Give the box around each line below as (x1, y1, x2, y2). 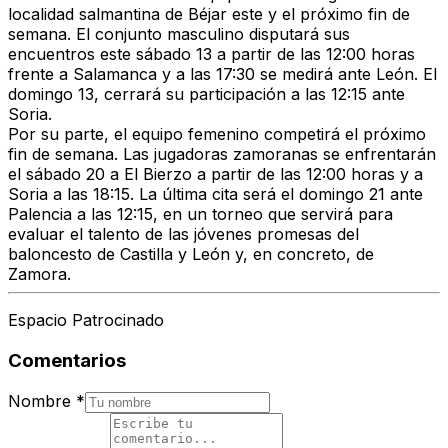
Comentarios (8, 349, 126, 373)
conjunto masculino (95, 24, 244, 45)
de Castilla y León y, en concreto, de (97, 244, 374, 265)
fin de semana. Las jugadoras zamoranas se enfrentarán (8, 144, 436, 165)
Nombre (8, 390, 71, 411)
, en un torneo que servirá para (153, 204, 393, 225)
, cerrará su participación (94, 84, 291, 105)
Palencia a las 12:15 (8, 204, 153, 225)
